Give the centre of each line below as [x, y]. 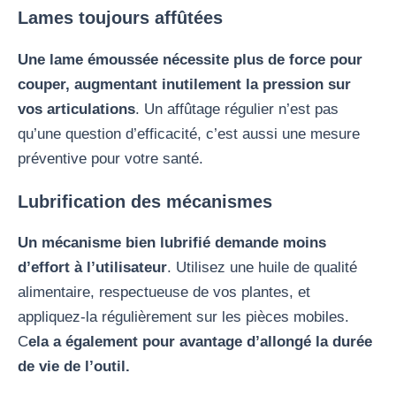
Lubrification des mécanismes [145, 201]
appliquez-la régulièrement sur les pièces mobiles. [183, 317]
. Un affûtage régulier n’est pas [237, 109]
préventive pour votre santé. [110, 158]
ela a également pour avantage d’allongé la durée [200, 342]
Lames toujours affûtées [120, 17]
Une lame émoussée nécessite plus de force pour [190, 59]
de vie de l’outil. [74, 367]
